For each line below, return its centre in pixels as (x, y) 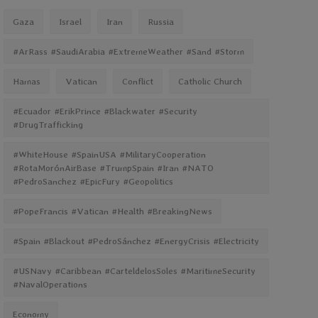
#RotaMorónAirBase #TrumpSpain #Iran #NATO (113, 168)
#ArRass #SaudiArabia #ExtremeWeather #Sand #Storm (128, 51)
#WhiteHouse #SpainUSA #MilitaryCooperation (109, 154)
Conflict (137, 81)
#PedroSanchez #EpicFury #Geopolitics (93, 181)
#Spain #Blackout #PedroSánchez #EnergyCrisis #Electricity (136, 241)
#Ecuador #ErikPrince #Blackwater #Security (105, 111)
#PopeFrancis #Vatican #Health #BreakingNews (112, 211)
